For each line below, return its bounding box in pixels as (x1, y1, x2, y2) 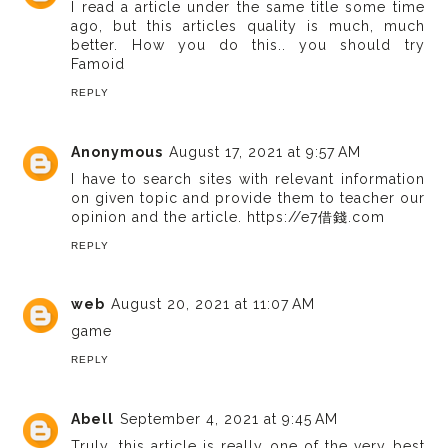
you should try (299, 37, 425, 54)
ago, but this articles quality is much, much (71, 18, 425, 35)
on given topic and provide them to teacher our (71, 189, 425, 206)
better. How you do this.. (71, 37, 300, 54)
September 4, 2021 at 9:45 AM (120, 410, 339, 427)
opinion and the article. (71, 208, 248, 225)
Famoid (71, 56, 126, 73)
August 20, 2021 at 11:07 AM (111, 296, 316, 313)
